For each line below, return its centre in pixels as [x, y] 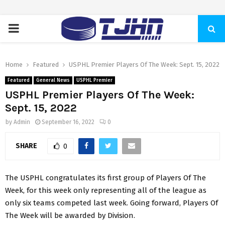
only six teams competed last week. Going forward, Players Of [111, 203]
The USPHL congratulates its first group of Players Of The [105, 178]
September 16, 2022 [68, 122]
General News [53, 80]
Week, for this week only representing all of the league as [106, 190]
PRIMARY [31, 28]
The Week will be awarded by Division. [70, 215]
